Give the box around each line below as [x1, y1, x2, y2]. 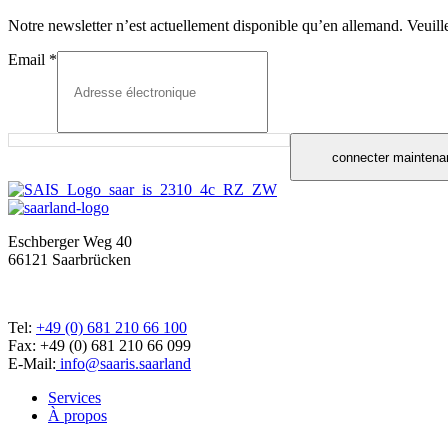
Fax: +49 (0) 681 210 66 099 [8, 337, 191, 355]
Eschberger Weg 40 [8, 233, 132, 251]
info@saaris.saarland [56, 355, 191, 373]
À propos [48, 407, 107, 425]
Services [48, 389, 101, 407]
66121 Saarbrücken [8, 251, 131, 269]
